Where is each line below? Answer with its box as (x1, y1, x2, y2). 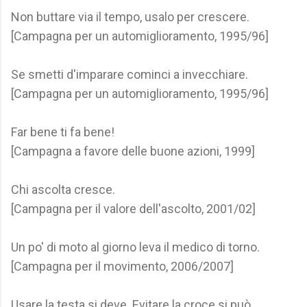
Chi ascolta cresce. (11, 182, 115, 197)
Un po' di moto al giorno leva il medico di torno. (11, 240, 260, 254)
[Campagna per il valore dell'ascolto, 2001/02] (11, 201, 256, 216)
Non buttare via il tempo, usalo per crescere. (11, 10, 249, 24)
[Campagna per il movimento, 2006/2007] (11, 259, 234, 273)
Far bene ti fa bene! (11, 125, 114, 139)
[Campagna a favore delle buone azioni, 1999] (11, 144, 255, 158)
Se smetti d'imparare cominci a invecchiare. (11, 67, 248, 82)
